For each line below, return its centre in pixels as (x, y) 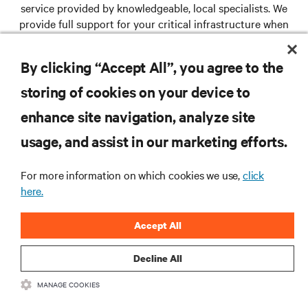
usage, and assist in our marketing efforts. (154, 141)
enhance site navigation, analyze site (138, 116)
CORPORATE (38, 188)
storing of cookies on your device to (135, 91)
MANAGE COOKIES (68, 284)
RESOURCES (37, 110)
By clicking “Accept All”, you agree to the (152, 67)
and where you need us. (154, 40)
